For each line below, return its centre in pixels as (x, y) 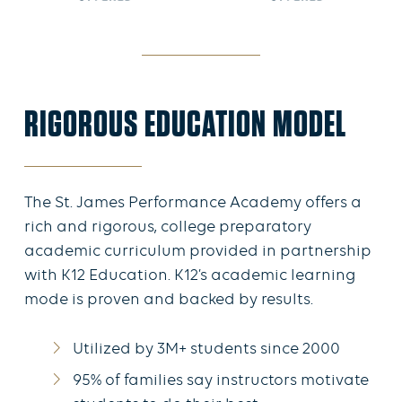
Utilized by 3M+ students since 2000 (206, 350)
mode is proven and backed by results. (169, 301)
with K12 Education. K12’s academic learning (190, 276)
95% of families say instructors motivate (221, 381)
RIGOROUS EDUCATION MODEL (186, 124)
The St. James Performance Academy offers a (193, 204)
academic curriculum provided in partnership (198, 252)
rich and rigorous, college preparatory (168, 228)
